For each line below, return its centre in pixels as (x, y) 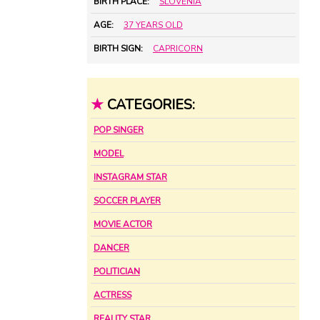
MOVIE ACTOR (123, 225)
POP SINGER (119, 130)
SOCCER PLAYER (127, 201)
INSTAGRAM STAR (130, 177)
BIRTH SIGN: (118, 49)
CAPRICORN (178, 49)
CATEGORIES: (151, 104)
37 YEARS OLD (153, 25)
